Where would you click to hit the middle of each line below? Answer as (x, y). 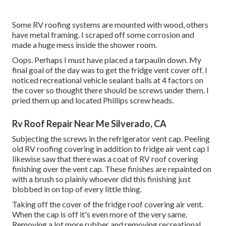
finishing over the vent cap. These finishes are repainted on (112, 169)
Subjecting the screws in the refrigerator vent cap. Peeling (111, 139)
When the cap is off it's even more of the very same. (100, 214)
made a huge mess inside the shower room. (84, 45)
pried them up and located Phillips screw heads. (93, 100)
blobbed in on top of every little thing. (77, 189)
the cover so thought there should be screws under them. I (110, 90)
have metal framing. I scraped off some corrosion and (103, 35)
